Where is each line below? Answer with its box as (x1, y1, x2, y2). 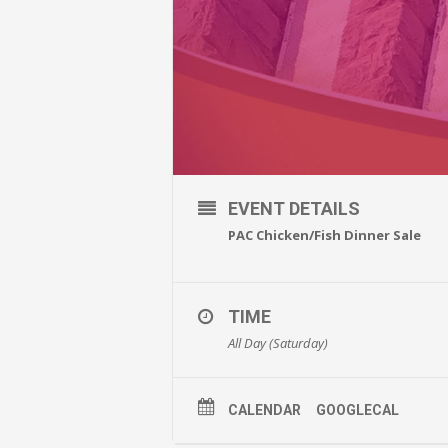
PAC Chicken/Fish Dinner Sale (228, 225, 421, 244)
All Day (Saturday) (228, 333, 328, 352)
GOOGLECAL (316, 401, 399, 418)
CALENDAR (228, 401, 301, 418)
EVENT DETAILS (228, 197, 360, 219)
